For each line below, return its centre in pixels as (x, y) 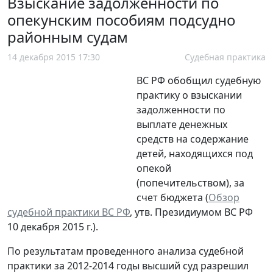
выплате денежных (182, 124)
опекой (154, 168)
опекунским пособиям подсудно (121, 19)
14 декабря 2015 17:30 (54, 57)
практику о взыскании (189, 95)
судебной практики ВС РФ (69, 212)
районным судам (68, 37)
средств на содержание (193, 139)
